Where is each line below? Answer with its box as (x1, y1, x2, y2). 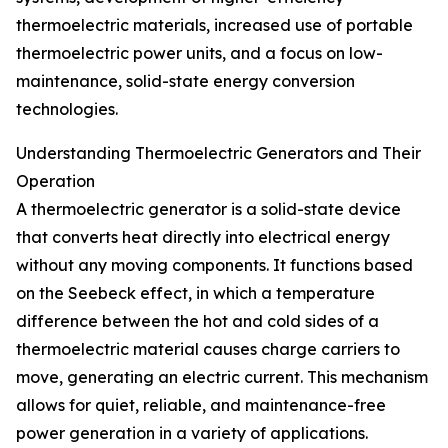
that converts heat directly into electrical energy (16, 227, 390, 248)
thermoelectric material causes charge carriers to (16, 339, 400, 360)
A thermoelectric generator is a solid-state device (16, 199, 401, 220)
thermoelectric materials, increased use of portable (16, 15, 413, 36)
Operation (16, 171, 95, 192)
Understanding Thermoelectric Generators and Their (16, 143, 421, 164)
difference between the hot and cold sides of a (16, 311, 379, 332)
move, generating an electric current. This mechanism (16, 367, 428, 388)
